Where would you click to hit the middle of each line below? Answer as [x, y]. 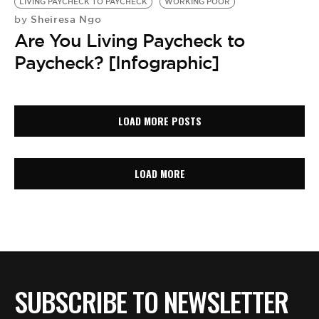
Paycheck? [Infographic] [116, 62]
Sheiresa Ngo [64, 19]
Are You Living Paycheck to [130, 40]
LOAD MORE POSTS [159, 121]
